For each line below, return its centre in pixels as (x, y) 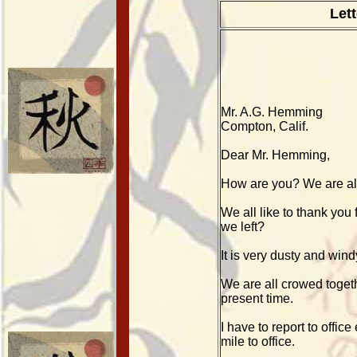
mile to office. (258, 341)
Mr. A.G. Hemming (272, 112)
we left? (243, 227)
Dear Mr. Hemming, (275, 155)
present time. (257, 298)
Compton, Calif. (265, 126)
